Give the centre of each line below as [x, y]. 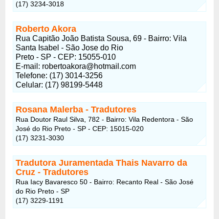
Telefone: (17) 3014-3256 [59, 75]
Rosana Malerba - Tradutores [76, 109]
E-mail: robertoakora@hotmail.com [76, 66]
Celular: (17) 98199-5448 [59, 85]
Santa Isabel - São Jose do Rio [70, 47]
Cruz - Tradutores [52, 172]
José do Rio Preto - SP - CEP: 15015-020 [80, 128]
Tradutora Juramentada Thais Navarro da [102, 163]
